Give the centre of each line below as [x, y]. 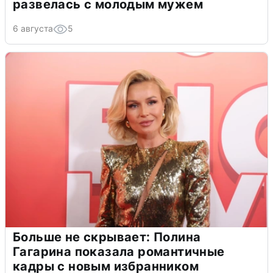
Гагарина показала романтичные [119, 251]
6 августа [33, 28]
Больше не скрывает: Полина [107, 237]
